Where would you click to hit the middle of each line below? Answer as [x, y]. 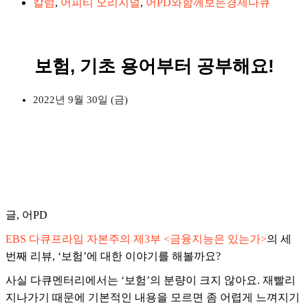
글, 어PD [26, 214]
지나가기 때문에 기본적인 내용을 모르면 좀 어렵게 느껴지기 [153, 297]
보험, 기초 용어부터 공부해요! [154, 66]
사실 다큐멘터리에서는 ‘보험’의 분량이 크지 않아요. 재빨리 [151, 280]
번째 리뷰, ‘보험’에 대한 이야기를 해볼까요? [113, 256]
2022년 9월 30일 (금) [80, 99]
